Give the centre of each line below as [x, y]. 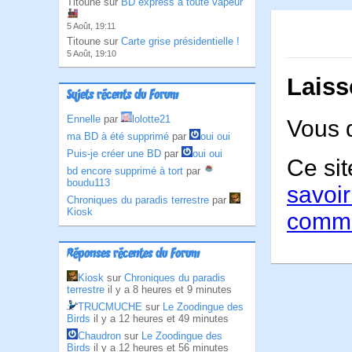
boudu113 [88, 183]
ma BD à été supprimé [118, 136]
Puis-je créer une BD [114, 154]
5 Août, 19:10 [92, 53]
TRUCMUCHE [110, 307]
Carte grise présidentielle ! [180, 41]
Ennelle [84, 119]
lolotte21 [151, 119]
